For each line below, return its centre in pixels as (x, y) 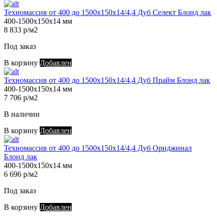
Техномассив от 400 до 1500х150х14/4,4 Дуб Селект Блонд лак (108, 13)
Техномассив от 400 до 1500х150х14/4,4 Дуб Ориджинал (98, 148)
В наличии (22, 114)
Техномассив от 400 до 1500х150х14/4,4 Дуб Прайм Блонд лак (107, 80)
